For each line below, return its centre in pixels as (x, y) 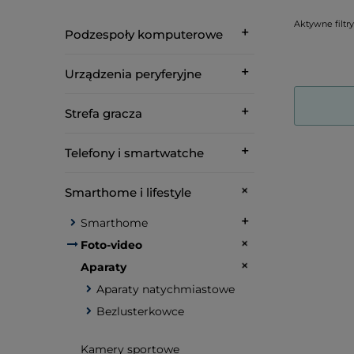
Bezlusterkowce (140, 311)
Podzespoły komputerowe (144, 34)
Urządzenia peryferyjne (133, 74)
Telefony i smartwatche (134, 153)
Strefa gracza (104, 113)
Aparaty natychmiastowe (166, 289)
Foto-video (111, 245)
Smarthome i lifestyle (128, 192)
